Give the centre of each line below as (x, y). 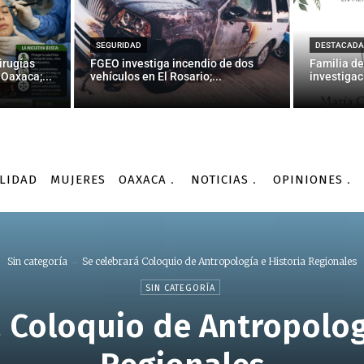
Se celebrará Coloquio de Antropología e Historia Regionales (219, 262)
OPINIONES (308, 179)
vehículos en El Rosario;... (156, 76)
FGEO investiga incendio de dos (172, 63)
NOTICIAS (220, 179)
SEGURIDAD (119, 45)
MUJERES (78, 179)
